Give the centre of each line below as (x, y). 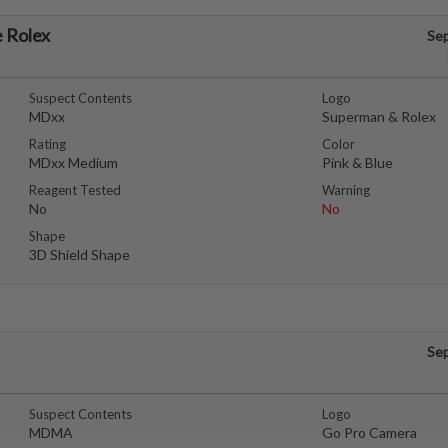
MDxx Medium (73, 162)
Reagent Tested (75, 190)
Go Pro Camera (369, 432)
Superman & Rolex (378, 116)
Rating (47, 144)
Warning (345, 190)
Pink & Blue (357, 162)
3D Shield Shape (79, 254)
